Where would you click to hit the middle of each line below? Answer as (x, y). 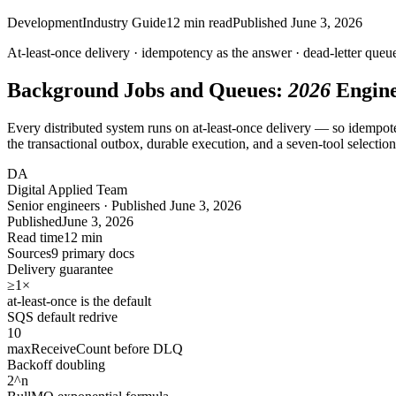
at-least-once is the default (79, 301)
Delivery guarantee (60, 269)
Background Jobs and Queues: (145, 90)
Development (45, 23)
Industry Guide (124, 23)
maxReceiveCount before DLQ (95, 348)
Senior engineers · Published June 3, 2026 (124, 205)
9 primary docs (93, 253)
